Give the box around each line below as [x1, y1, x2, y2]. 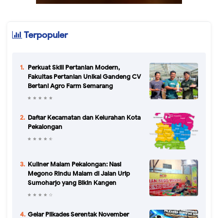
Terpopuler [22, 30, 68, 41]
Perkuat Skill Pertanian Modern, [28, 63, 120, 72]
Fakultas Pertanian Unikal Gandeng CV [28, 73, 141, 81]
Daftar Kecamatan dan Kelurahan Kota [28, 113, 141, 122]
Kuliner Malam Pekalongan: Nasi [28, 160, 121, 169]
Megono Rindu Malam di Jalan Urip [28, 169, 130, 178]
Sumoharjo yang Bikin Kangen [28, 179, 116, 187]
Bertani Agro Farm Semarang [28, 82, 113, 91]
